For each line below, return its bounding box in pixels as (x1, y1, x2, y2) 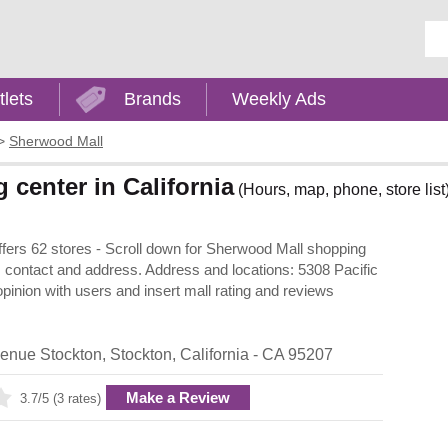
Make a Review (126, 388, 230, 406)
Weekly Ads (232, 89, 327, 109)
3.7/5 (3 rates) (20, 390, 101, 406)
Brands (123, 89, 181, 109)
